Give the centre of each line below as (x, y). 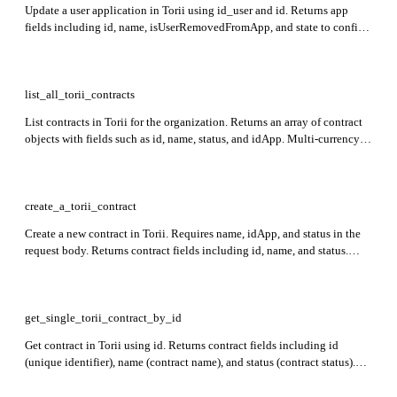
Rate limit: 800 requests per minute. (110, 378)
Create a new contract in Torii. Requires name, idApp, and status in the (193, 233)
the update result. (66, 43)
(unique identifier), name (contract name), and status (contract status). (190, 362)
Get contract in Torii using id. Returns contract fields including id (182, 345)
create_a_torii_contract (81, 206)
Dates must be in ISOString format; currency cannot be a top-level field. (195, 267)
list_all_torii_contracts (80, 94)
